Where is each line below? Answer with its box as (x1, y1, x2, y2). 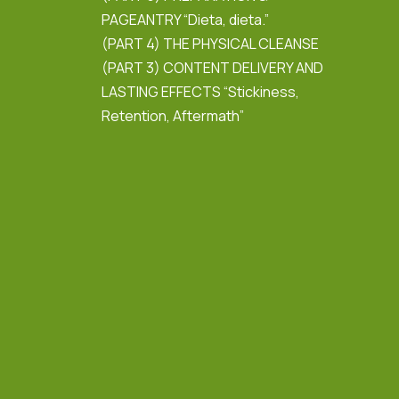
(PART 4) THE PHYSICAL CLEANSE (102, 33, 319, 53)
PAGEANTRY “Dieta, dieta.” (102, 9, 269, 29)
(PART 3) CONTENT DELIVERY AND (102, 57, 323, 77)
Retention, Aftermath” (102, 105, 244, 126)
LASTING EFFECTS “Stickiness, (102, 81, 299, 102)
